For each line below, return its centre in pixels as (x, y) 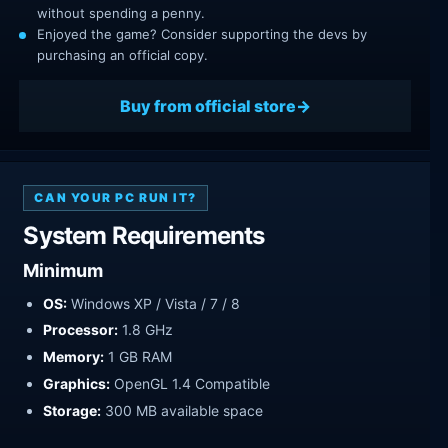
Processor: (81, 330)
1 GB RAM (138, 357)
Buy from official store (207, 105)
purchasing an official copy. (122, 55)
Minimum (63, 270)
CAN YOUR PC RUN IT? (116, 198)
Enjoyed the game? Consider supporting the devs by (202, 34)
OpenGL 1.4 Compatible (190, 384)
